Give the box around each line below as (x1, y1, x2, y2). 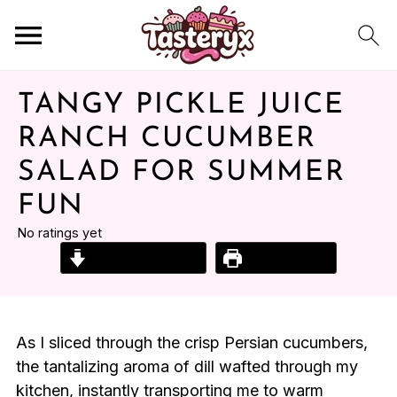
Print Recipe (242, 249, 330, 267)
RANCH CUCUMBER (18, 125, 316, 153)
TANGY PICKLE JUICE (18, 91, 345, 120)
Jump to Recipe (87, 249, 198, 267)
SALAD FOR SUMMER (18, 159, 346, 187)
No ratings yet (18, 225, 102, 240)
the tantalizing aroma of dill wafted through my (15, 357, 358, 376)
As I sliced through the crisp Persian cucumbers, (15, 333, 368, 352)
